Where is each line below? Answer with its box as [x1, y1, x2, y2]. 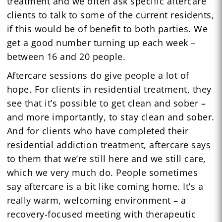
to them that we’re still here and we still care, [6, 152, 206, 165]
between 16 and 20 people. [6, 50, 126, 62]
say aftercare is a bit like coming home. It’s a [6, 180, 204, 192]
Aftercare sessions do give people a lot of [6, 69, 189, 81]
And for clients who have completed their [6, 124, 189, 137]
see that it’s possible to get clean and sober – [6, 97, 206, 109]
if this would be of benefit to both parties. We [6, 22, 208, 35]
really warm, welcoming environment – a [6, 194, 186, 206]
